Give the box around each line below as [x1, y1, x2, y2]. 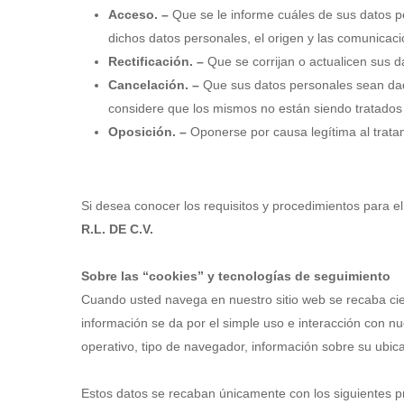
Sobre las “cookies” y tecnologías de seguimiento [81, 269, 390, 283]
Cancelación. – [108, 78, 199, 92]
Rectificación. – [108, 54, 204, 69]
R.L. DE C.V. [81, 222, 153, 236]
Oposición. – [108, 124, 187, 139]
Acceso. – [108, 7, 169, 22]
